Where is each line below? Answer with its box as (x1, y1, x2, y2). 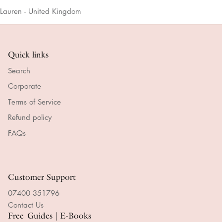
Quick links (8, 49, 49, 59)
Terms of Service (8, 96, 61, 107)
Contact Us (8, 200, 44, 210)
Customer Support (8, 172, 76, 182)
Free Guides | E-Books (8, 211, 91, 221)
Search (8, 65, 30, 75)
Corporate (8, 81, 41, 91)
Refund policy (8, 112, 52, 122)
